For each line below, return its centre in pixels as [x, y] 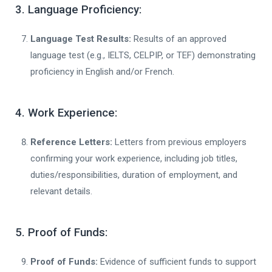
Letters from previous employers [179, 142]
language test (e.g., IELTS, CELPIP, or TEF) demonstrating [143, 55]
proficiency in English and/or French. [102, 71]
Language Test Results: [81, 39]
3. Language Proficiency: [78, 9]
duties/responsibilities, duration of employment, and [134, 175]
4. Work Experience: [66, 113]
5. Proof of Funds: [61, 232]
